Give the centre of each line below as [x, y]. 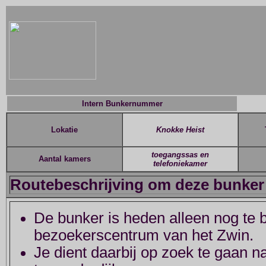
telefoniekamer [180, 164]
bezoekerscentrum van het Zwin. [144, 235]
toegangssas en [180, 155]
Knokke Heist [180, 130]
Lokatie [64, 130]
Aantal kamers [64, 159]
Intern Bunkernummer [122, 104]
